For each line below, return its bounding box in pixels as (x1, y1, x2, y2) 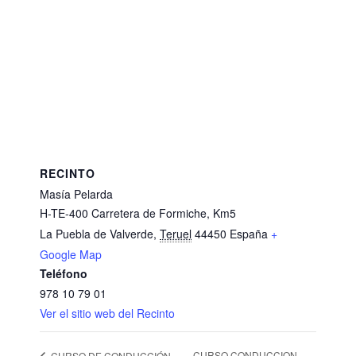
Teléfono (40, 265, 87, 281)
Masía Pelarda (40, 185, 113, 202)
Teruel (160, 225, 192, 242)
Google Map (40, 246, 102, 262)
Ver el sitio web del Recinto (40, 304, 175, 321)
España (230, 225, 268, 242)
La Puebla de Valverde (40, 225, 153, 242)
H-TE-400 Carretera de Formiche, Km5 (40, 204, 236, 221)
